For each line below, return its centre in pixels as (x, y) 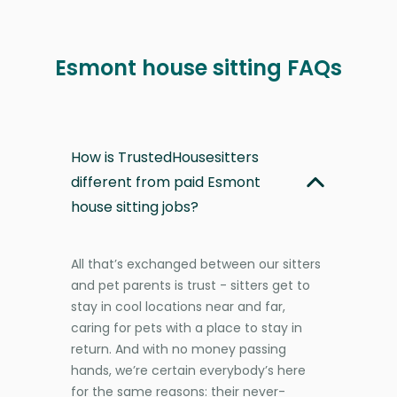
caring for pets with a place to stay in (187, 327)
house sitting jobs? (135, 206)
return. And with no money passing (179, 349)
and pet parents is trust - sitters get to (191, 285)
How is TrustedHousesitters (165, 157)
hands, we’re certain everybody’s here (188, 370)
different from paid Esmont (166, 182)
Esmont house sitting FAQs (198, 67)
